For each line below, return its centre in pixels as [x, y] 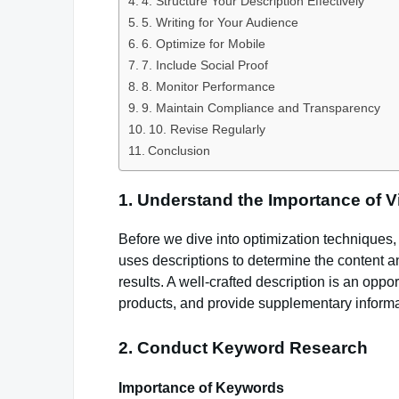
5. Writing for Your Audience [220, 22]
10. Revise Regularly [207, 129]
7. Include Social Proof [204, 65]
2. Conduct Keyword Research [243, 348]
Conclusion [179, 151]
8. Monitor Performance [208, 86]
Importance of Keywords [201, 388]
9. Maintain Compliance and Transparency [261, 108]
